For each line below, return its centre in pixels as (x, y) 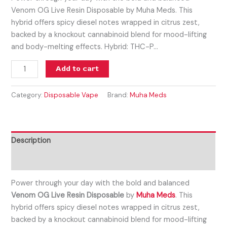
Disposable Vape (71, 95)
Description (31, 140)
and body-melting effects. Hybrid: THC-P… (85, 47)
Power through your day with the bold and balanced (101, 183)
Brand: (119, 95)
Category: (28, 95)
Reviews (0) (31, 160)
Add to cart (77, 69)
